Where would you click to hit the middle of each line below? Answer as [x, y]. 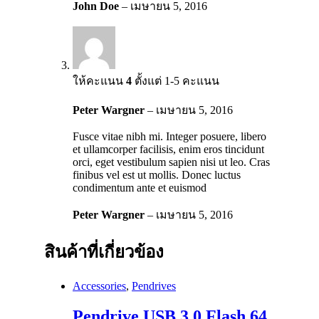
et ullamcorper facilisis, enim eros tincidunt [168, 150]
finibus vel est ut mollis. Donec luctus [157, 175]
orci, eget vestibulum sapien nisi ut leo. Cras [171, 162]
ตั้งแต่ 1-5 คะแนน [176, 81]
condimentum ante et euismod [140, 188]
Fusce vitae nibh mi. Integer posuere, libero [169, 137]
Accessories [99, 286]
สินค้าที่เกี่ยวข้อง [104, 252]
